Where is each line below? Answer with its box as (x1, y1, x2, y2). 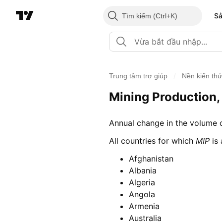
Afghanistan (129, 154, 173, 164)
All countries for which (109, 136, 196, 146)
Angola (129, 189, 155, 200)
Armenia (129, 201, 160, 212)
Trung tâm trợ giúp (109, 72, 167, 80)
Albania (129, 166, 157, 176)
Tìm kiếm (121, 12, 151, 20)
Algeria (129, 177, 155, 188)
